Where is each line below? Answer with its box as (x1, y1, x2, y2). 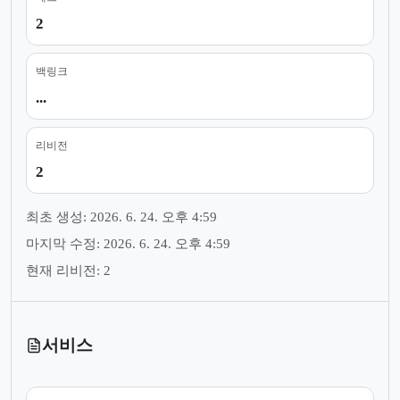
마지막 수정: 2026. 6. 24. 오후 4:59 (26, 236, 230, 251)
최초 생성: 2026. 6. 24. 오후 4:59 (26, 209, 217, 224)
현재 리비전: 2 (26, 262, 111, 278)
